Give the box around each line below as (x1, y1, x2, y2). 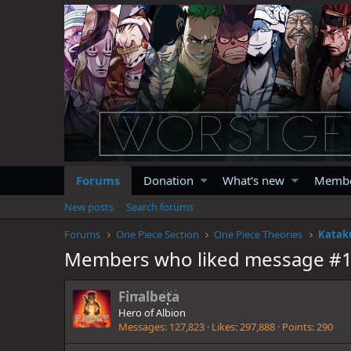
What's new (223, 172, 285, 188)
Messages (118, 320, 165, 335)
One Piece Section (115, 226, 199, 241)
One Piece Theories (214, 226, 303, 241)
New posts (64, 199, 114, 214)
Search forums (126, 199, 194, 214)
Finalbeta (118, 288, 179, 306)
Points (282, 320, 312, 335)
